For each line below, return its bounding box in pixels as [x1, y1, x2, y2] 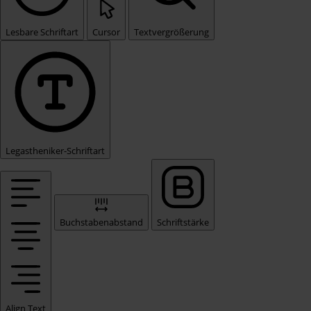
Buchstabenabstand [60, 216, 143, 228]
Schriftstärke [157, 216, 209, 228]
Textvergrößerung [134, 26, 209, 38]
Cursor [92, 26, 120, 38]
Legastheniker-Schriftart [6, 144, 105, 157]
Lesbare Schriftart [6, 26, 78, 38]
